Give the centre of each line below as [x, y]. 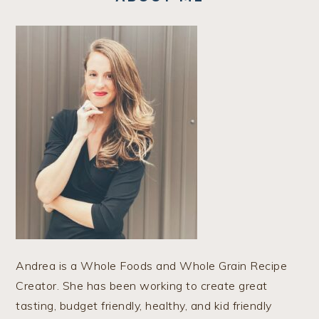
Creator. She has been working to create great [142, 286]
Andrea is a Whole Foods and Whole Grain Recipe [152, 266]
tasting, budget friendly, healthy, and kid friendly [144, 306]
